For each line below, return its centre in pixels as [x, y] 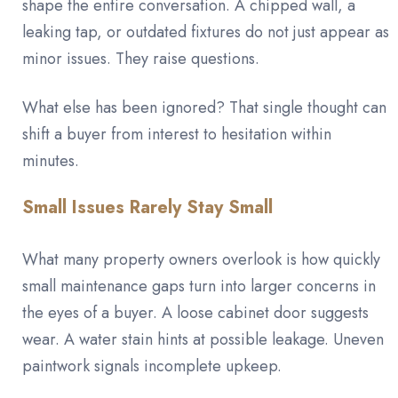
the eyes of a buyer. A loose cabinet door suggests [195, 312]
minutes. [51, 160]
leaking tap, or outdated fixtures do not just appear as [206, 32]
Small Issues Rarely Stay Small [147, 207]
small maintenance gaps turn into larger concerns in [199, 286]
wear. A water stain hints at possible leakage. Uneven [203, 339]
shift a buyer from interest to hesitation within [177, 134]
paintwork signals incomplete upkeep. [152, 366]
